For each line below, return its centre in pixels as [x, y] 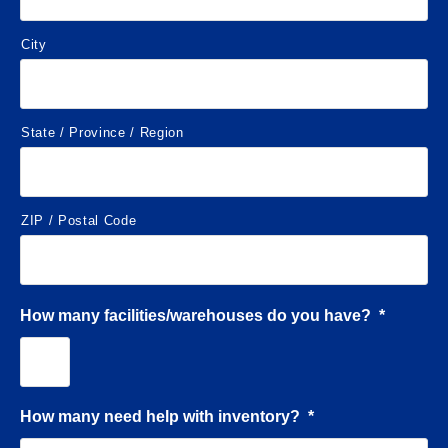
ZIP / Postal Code [79, 221]
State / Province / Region [102, 133]
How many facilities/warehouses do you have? [195, 316]
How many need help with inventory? [160, 417]
